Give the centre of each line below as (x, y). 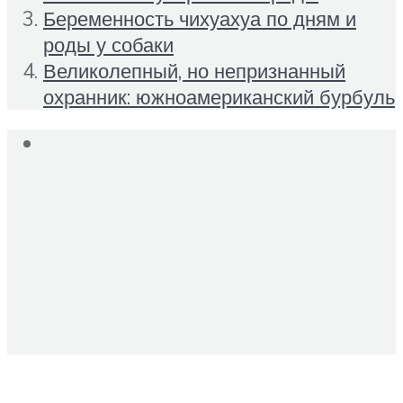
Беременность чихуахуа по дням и (200, 18)
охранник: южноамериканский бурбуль (219, 96)
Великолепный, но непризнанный (194, 70)
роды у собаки (108, 44)
